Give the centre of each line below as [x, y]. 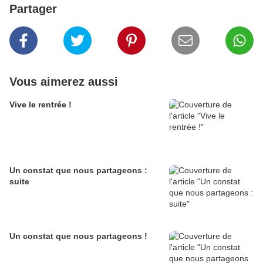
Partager [33, 9]
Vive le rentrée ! [41, 104]
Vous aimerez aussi [64, 81]
